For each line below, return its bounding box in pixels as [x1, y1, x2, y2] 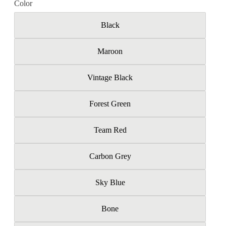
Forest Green [89, 99, 131, 108]
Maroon [97, 47, 123, 55]
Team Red [93, 126, 127, 134]
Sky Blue [95, 178, 125, 187]
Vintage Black [87, 73, 133, 82]
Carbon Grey [89, 152, 131, 160]
